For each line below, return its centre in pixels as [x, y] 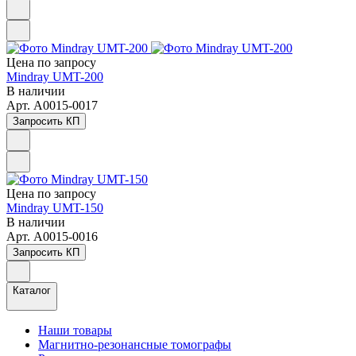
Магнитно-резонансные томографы [135, 344]
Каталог [32, 290]
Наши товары [75, 330]
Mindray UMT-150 [55, 207]
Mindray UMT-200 [55, 76]
